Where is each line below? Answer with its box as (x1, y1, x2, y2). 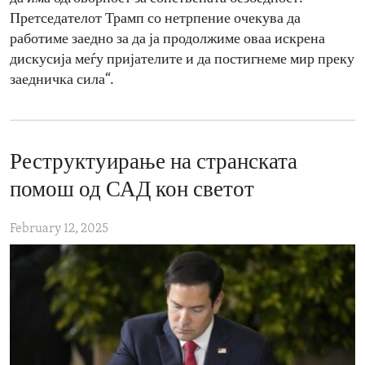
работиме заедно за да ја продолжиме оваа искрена (10, 32, 325, 48)
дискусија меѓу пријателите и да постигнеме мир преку (10, 52, 354, 68)
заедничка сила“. (10, 73, 114, 89)
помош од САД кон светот (10, 180, 254, 203)
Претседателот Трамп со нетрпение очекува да (10, 11, 301, 28)
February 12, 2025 (10, 222, 108, 236)
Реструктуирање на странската (10, 152, 297, 175)
